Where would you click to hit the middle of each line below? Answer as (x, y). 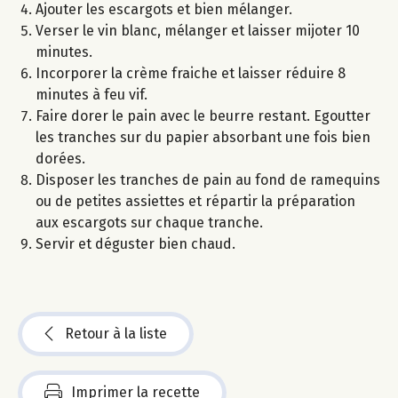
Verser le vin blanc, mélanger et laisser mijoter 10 (198, 30)
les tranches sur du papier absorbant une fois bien (203, 137)
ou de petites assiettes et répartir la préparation (195, 201)
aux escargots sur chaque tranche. (149, 222)
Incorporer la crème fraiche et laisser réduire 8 (191, 73)
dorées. (60, 158)
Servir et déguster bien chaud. (135, 243)
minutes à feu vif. (92, 94)
